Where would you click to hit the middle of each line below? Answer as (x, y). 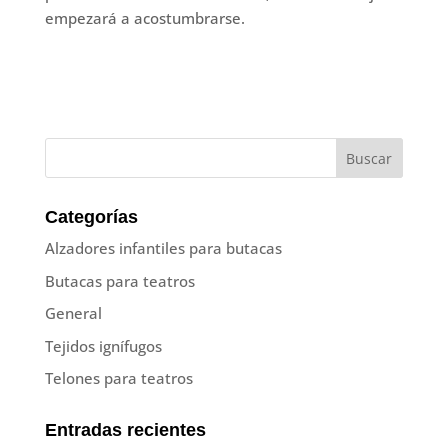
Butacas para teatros (119, 280)
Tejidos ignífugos (103, 345)
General (73, 313)
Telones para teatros (118, 378)
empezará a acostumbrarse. (144, 18)
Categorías (91, 217)
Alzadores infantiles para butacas (163, 248)
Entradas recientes (125, 430)
